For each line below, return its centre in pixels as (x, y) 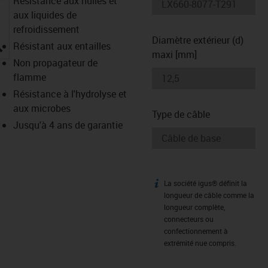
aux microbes (42, 108)
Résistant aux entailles (62, 46)
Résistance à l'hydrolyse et (70, 94)
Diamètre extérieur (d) (198, 40)
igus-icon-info (180, 185)
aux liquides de (45, 15)
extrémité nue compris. (200, 243)
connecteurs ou (189, 219)
